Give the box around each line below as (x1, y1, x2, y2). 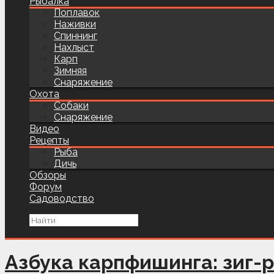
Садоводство (29, 193, 94, 204)
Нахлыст (54, 42, 94, 53)
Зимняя (54, 65, 87, 76)
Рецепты (29, 135, 69, 146)
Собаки (54, 100, 89, 111)
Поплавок (54, 7, 100, 18)
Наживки (54, 18, 96, 30)
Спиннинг (54, 30, 97, 42)
